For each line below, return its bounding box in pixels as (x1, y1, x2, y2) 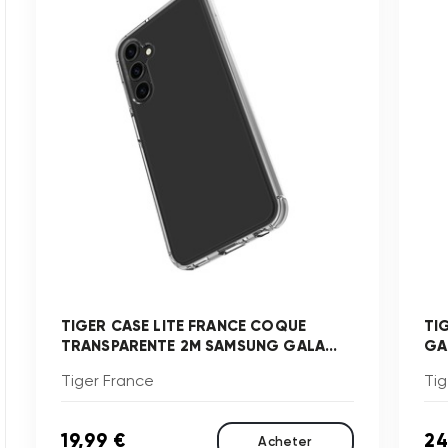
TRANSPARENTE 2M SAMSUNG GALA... (60, 337, 338, 356)
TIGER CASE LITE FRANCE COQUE (60, 317, 306, 336)
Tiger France (60, 371, 154, 391)
